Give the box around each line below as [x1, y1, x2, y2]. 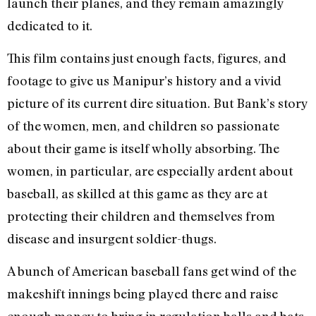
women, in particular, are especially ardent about [7, 163, 293, 178]
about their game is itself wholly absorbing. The [7, 140, 279, 156]
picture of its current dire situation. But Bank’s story [7, 95, 308, 111]
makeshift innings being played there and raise [7, 286, 278, 302]
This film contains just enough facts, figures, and [7, 50, 286, 66]
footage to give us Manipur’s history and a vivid [7, 73, 281, 88]
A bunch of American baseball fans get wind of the [7, 263, 296, 279]
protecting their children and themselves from [7, 208, 275, 224]
